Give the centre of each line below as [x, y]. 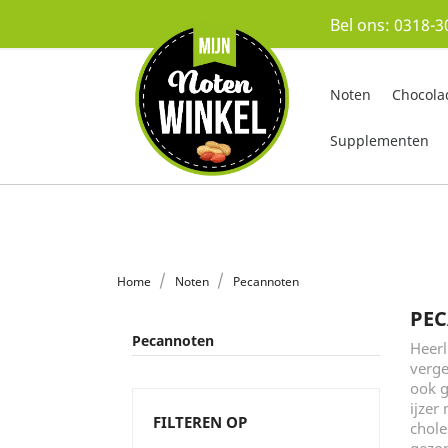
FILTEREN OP [200, 422]
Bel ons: [362, 25]
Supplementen [380, 140]
